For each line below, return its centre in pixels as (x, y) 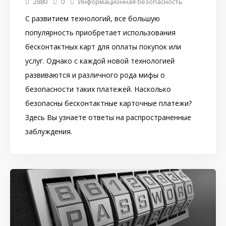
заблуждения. (49, 131)
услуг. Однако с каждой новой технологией (100, 61)
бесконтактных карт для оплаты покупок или (103, 46)
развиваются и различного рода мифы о (95, 75)
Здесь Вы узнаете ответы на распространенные (108, 117)
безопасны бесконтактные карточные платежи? (108, 103)
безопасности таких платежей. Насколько (98, 89)
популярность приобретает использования (100, 32)
